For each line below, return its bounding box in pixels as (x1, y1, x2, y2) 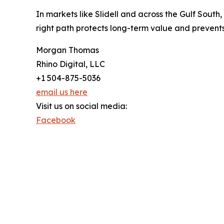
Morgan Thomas (36, 45, 99, 55)
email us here (36, 87, 87, 97)
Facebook (36, 115, 75, 125)
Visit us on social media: (36, 101, 127, 111)
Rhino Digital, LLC (36, 59, 105, 69)
